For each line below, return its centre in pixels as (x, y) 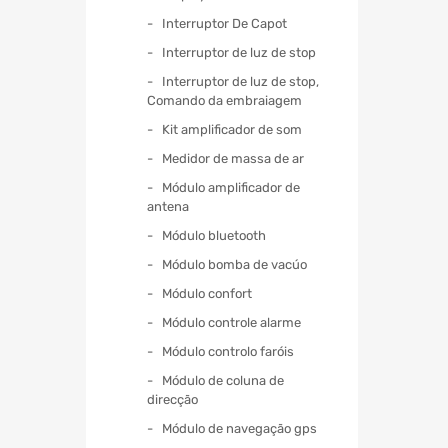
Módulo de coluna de (223, 380)
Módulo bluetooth (214, 235)
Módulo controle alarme (231, 322)
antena (168, 206)
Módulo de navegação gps (239, 428)
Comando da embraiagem (224, 100)
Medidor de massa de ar (233, 158)
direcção (172, 399)
